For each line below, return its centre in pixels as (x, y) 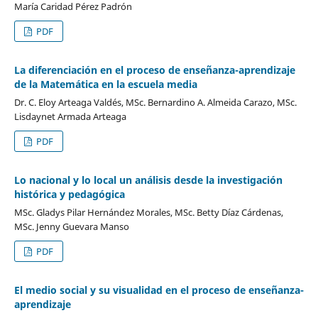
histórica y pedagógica (69, 194)
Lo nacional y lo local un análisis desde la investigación (148, 180)
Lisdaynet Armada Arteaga (70, 116)
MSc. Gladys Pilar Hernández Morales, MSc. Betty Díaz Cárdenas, (148, 212)
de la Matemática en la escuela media (105, 84)
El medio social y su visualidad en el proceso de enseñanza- (159, 290)
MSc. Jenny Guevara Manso (71, 226)
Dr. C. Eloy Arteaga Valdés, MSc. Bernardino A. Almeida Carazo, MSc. (155, 102)
